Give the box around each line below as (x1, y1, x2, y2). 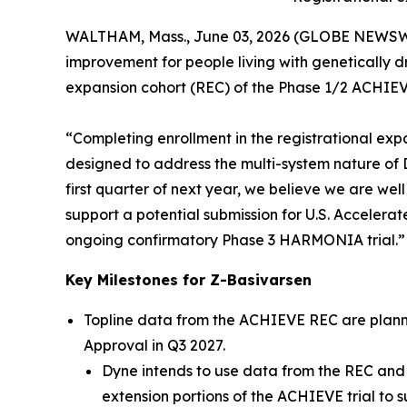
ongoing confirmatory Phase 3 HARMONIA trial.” (65, 230, 405, 249)
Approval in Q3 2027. (84, 335, 225, 354)
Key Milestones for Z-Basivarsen (65, 270, 312, 289)
